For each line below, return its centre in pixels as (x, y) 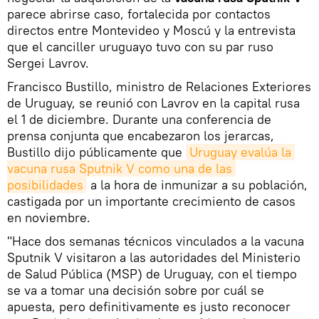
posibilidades (45, 185)
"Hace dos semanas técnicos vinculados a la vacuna (156, 241)
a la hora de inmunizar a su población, (197, 185)
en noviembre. (49, 218)
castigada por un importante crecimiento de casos (151, 202)
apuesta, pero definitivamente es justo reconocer (149, 307)
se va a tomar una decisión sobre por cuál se (136, 291)
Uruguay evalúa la (240, 152)
